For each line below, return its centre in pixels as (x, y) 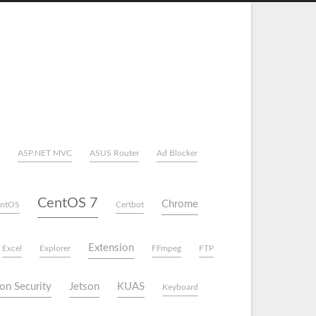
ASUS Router (114, 153)
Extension (111, 248)
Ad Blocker (177, 153)
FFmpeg (166, 248)
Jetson (84, 287)
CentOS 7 (67, 203)
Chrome (180, 204)
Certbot (129, 205)
